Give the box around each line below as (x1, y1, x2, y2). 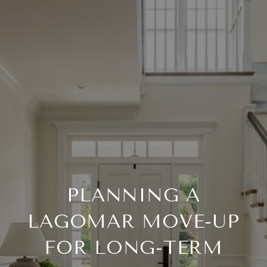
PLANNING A (67, 184, 200, 206)
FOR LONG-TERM (44, 237, 223, 259)
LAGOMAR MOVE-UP (27, 210, 240, 232)
